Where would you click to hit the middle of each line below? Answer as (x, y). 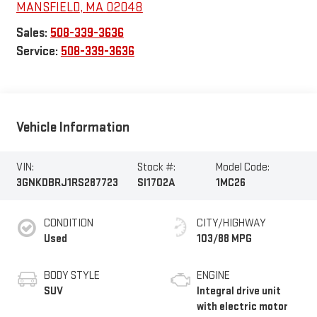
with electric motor (242, 307)
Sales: (33, 33)
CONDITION (68, 224)
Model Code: (242, 168)
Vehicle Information (73, 128)
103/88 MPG (224, 239)
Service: (38, 51)
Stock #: (157, 168)
